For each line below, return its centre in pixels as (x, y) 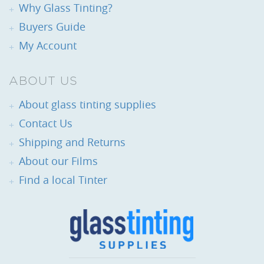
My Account (48, 45)
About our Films (58, 161)
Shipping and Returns (72, 142)
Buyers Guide (52, 27)
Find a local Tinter (63, 180)
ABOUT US (43, 81)
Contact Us (46, 123)
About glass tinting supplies (88, 104)
